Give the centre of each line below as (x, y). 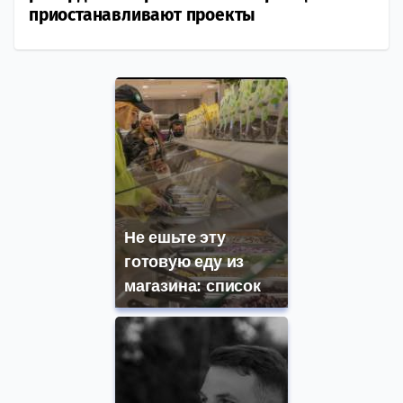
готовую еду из (184, 262)
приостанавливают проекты (143, 15)
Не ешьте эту (175, 238)
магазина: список (193, 287)
